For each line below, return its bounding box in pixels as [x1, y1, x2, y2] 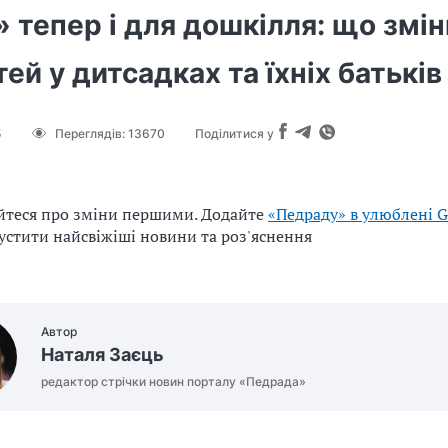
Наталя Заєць [41, 344, 164, 366]
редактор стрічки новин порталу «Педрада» [41, 374, 306, 390]
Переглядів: [55, 125, 128, 141]
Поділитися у [195, 125, 274, 141]
